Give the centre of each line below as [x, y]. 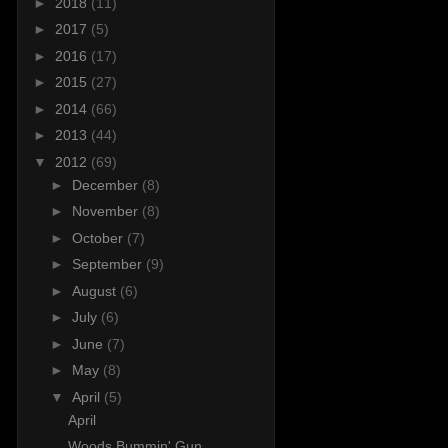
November [106, 211]
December [106, 184]
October [99, 237]
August [95, 290]
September [108, 264]
